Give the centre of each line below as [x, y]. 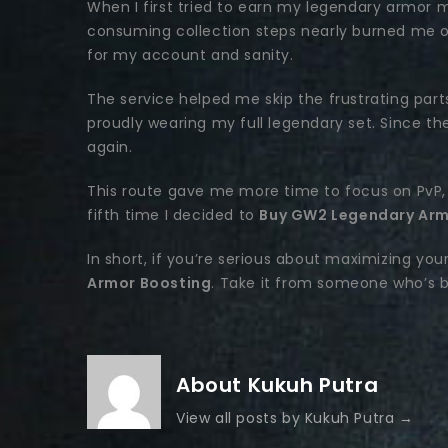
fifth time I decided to [173, 215]
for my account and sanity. [190, 55]
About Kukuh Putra [277, 385]
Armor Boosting [149, 283]
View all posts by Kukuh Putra [288, 418]
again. [110, 147]
